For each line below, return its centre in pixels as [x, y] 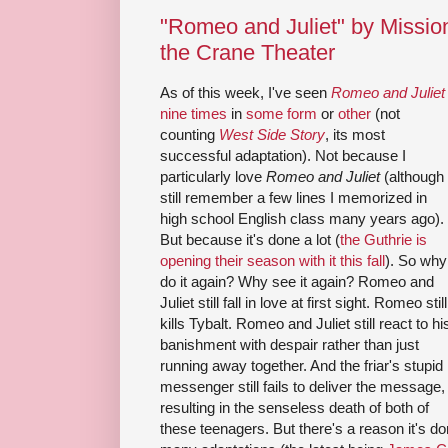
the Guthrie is [383, 240]
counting [189, 135]
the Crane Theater [247, 52]
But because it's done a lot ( [250, 240]
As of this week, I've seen [245, 93]
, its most [355, 135]
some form [281, 114]
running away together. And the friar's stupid [301, 366]
